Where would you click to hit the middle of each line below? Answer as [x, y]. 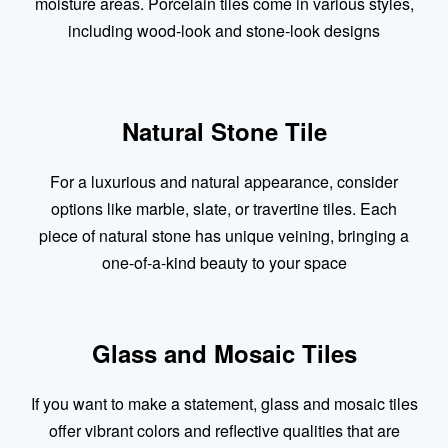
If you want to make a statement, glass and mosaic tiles [224, 403]
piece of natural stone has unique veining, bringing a [224, 235]
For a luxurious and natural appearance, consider [224, 181]
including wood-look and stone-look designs [224, 30]
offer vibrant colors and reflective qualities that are [224, 430]
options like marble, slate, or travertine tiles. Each [224, 208]
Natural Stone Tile [224, 131]
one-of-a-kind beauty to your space [224, 262]
